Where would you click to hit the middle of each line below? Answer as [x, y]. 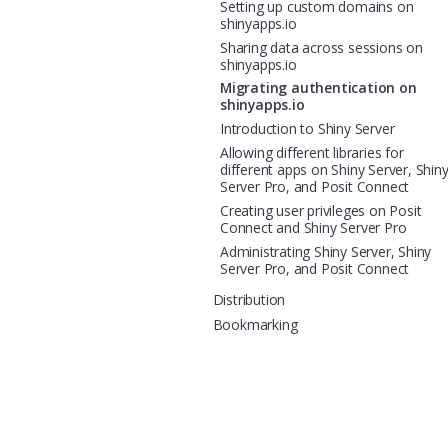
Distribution [249, 299]
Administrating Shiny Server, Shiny [326, 251]
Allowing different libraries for [312, 153]
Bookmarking [255, 325]
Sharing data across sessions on [321, 47]
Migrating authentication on [318, 88]
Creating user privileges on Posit [321, 210]
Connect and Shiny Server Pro [313, 227]
